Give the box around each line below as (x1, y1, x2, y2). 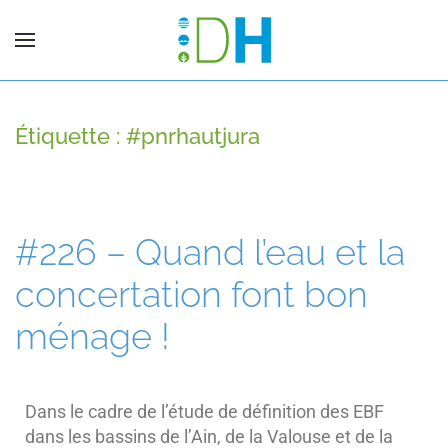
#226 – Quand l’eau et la (15, 231, 405, 273)
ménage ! (15, 315, 170, 357)
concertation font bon (15, 273, 368, 315)
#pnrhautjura (126, 123, 260, 149)
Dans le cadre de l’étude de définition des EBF (25, 401, 384, 422)
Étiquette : (15, 123, 126, 149)
